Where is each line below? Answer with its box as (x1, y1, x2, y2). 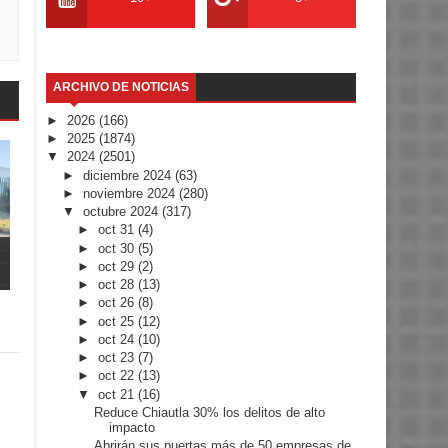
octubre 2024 (82, 204, 162, 220)
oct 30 (98, 240, 139, 256)
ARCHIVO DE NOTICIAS (53, 79, 189, 94)
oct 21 (98, 386, 139, 402)
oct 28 (98, 277, 139, 293)
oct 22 (98, 368, 139, 384)
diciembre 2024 (82, 167, 175, 183)
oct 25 (98, 313, 139, 329)
